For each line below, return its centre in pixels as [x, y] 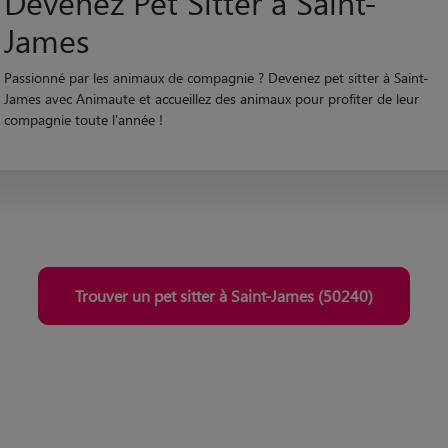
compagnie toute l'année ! [83, 141]
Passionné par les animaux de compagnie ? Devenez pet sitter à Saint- [216, 99]
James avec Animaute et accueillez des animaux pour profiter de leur [211, 120]
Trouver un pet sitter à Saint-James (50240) [224, 316]
